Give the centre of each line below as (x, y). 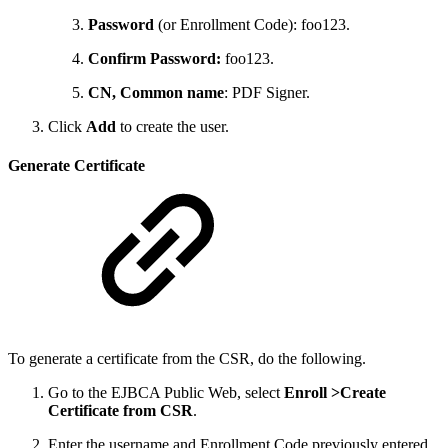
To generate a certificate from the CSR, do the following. (187, 359)
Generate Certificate (76, 165)
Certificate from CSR (120, 411)
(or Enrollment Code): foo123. (252, 24)
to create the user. (172, 126)
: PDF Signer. (267, 92)
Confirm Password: (154, 58)
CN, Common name (156, 92)
